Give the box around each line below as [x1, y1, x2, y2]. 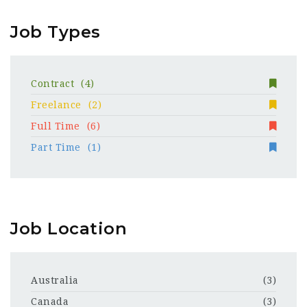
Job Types [10, 21, 101, 42]
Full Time [31, 120, 80, 132]
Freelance [31, 99, 82, 110]
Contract [31, 77, 74, 89]
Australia [31, 275, 79, 286]
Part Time [31, 141, 81, 153]
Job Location [10, 219, 127, 238]
